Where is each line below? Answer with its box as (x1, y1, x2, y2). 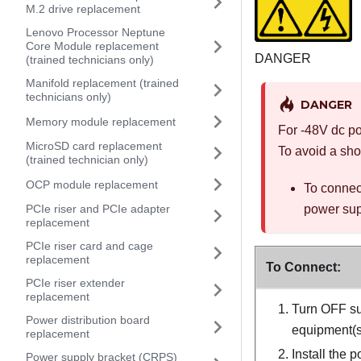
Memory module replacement (26, 114, 176, 128)
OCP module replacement (26, 177, 158, 191)
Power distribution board (26, 313, 150, 326)
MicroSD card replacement (26, 139, 162, 152)
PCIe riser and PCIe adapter (26, 202, 170, 215)
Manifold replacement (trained (26, 77, 179, 89)
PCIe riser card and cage (26, 239, 153, 252)
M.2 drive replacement (26, 2, 140, 15)
